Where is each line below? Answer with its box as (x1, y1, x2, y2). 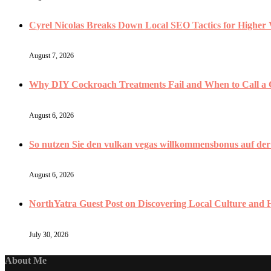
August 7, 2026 (29, 51, 74, 60)
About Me (5, 255, 47, 266)
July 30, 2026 (29, 230, 68, 239)
